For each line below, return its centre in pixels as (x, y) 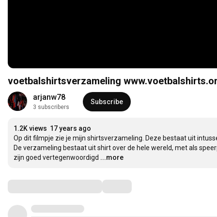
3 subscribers (51, 107)
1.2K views (30, 129)
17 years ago (70, 129)
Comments (31, 186)
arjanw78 (49, 97)
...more (112, 158)
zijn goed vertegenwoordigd (56, 158)
